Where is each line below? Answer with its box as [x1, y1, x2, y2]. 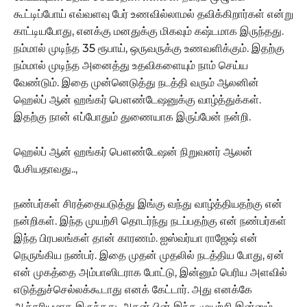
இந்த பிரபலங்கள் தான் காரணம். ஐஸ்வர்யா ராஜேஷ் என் [14, 231, 258, 245]
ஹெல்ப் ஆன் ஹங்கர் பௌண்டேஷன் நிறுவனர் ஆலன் [14, 145, 253, 158]
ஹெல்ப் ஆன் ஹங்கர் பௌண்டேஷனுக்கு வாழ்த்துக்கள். [14, 93, 261, 106]
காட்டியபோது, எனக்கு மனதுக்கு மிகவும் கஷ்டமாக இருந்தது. [14, 24, 284, 38]
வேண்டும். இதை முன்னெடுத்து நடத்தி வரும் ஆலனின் [14, 75, 259, 89]
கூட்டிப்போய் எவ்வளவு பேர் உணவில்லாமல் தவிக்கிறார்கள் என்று [14, 7, 293, 21]
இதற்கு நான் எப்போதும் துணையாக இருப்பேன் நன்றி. [14, 110, 251, 123]
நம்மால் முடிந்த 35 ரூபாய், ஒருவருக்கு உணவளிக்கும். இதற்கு [14, 41, 284, 55]
